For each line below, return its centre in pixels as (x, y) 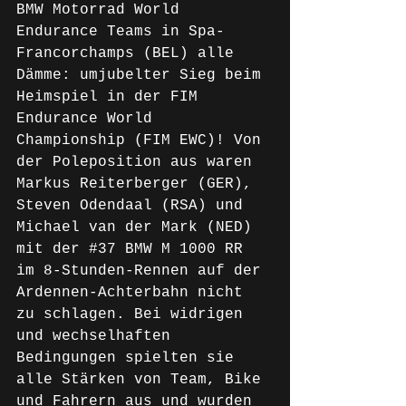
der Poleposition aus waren (139, 162)
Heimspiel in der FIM (111, 97)
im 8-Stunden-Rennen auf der (143, 271)
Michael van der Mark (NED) (139, 227)
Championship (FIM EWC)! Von (143, 140)
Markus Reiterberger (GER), (139, 184)
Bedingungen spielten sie (130, 358)
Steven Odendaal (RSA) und (134, 206)
